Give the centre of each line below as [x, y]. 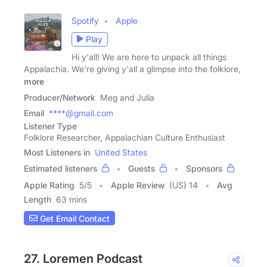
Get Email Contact [74, 218]
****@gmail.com [81, 113]
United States [121, 153]
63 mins [72, 200]
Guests [142, 169]
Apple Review [138, 185]
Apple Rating [49, 185]
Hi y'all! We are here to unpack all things [149, 57]
